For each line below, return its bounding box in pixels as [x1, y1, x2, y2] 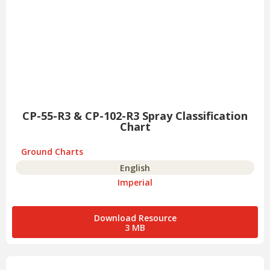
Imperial [118, 177, 152, 189]
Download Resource [93, 212, 177, 224]
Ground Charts [21, 146, 83, 158]
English [120, 162, 150, 174]
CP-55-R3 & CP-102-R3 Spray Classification [22, 108, 248, 124]
